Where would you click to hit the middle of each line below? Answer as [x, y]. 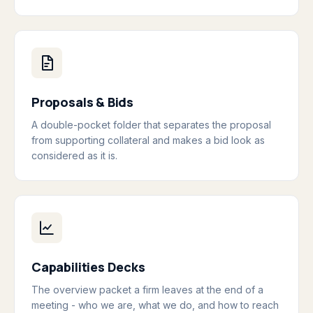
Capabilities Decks [88, 267]
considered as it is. [74, 155]
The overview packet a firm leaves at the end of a [147, 290]
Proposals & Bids [83, 102]
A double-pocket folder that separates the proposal [151, 125]
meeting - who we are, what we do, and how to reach [155, 305]
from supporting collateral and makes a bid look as [148, 140]
